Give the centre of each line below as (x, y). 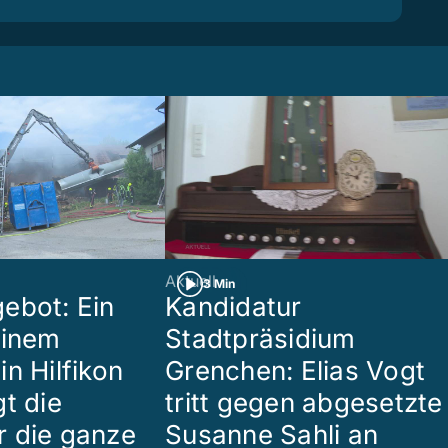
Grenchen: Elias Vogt (295, 370)
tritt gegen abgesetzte (304, 402)
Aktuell (190, 281)
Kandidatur (233, 306)
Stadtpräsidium (260, 338)
